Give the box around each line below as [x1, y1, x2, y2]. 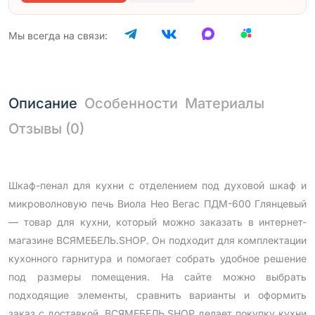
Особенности [84, 94, 178, 112]
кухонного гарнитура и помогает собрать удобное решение [8, 252, 307, 264]
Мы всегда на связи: [8, 29, 108, 41]
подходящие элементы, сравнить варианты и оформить [8, 288, 307, 301]
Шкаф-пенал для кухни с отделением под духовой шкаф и [8, 179, 307, 191]
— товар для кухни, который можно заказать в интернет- [8, 215, 307, 228]
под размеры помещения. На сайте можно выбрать [8, 270, 307, 283]
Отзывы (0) [8, 120, 84, 137]
